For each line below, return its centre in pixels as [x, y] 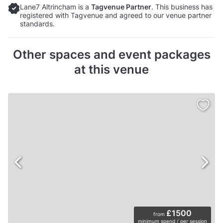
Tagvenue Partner [121, 6]
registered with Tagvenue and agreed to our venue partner [116, 15]
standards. [37, 23]
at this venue [111, 69]
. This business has [182, 6]
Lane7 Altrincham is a [56, 6]
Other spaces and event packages [111, 54]
